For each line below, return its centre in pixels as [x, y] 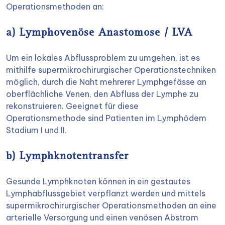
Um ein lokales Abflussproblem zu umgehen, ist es [103, 58]
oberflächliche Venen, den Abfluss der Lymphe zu [102, 94]
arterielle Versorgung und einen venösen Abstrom [102, 217]
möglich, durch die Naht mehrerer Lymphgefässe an [106, 82]
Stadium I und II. [36, 130]
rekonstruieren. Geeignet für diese [72, 106]
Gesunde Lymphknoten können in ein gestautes [98, 181]
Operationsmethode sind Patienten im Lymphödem [106, 118]
